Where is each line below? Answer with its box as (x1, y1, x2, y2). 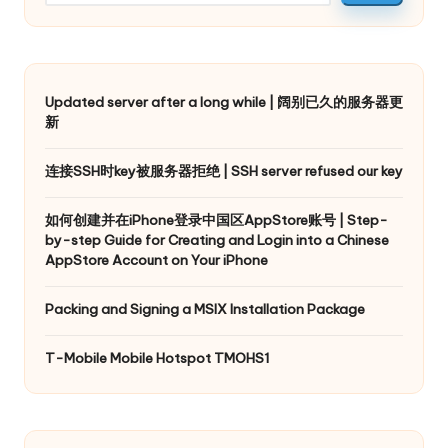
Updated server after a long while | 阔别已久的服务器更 (45, 93, 403, 112)
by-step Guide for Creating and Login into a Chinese (45, 231, 389, 250)
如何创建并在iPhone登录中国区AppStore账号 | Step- (45, 211, 388, 230)
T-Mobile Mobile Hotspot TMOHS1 (45, 349, 270, 368)
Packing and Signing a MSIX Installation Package (45, 300, 365, 319)
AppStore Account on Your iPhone (45, 251, 268, 270)
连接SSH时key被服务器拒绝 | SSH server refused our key (45, 162, 403, 181)
